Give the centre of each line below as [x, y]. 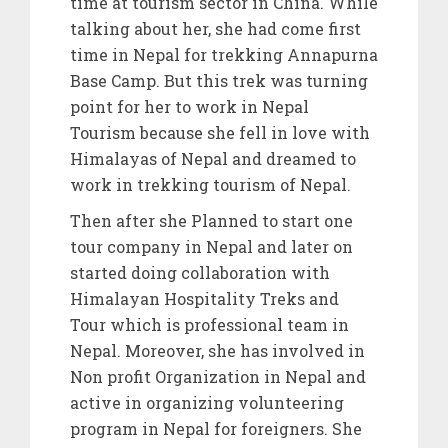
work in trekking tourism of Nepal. [210, 185]
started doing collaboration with [200, 273]
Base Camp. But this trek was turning [219, 81]
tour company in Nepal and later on [211, 247]
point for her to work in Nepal [189, 107]
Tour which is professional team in [209, 325]
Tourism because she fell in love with [220, 133]
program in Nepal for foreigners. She [216, 429]
